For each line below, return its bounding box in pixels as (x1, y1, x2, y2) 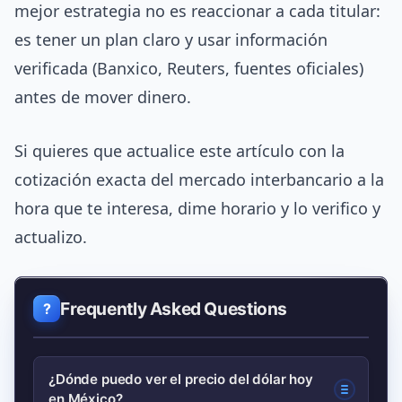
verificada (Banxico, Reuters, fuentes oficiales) (14, 57, 363, 80)
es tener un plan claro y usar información (14, 29, 328, 51)
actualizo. (14, 226, 87, 249)
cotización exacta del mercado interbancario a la (14, 169, 384, 191)
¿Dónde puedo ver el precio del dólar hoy (48, 371, 313, 389)
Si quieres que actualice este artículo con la (14, 140, 345, 162)
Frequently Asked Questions (60, 298, 288, 320)
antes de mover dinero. (14, 86, 191, 109)
